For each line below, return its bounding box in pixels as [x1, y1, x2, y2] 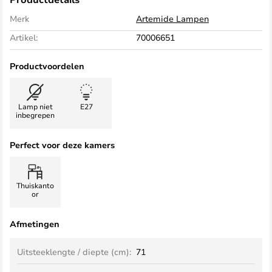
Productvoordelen [10, 60, 84, 72]
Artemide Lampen [136, 13, 209, 24]
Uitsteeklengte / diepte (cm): [17, 246, 131, 257]
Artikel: [10, 32, 38, 43]
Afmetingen [10, 218, 59, 229]
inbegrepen [16, 110, 55, 120]
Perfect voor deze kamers [10, 139, 115, 151]
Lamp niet [18, 101, 53, 111]
